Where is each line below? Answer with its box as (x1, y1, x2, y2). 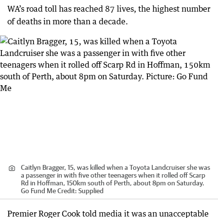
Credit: (56, 186, 78, 195)
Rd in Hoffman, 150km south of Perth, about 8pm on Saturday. (21, 179, 204, 187)
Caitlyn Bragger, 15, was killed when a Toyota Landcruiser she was (21, 163, 210, 171)
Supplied (78, 186, 104, 195)
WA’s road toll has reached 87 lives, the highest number (7, 4, 210, 14)
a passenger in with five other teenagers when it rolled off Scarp (21, 171, 205, 179)
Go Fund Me (21, 186, 56, 195)
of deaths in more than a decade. (7, 17, 128, 26)
